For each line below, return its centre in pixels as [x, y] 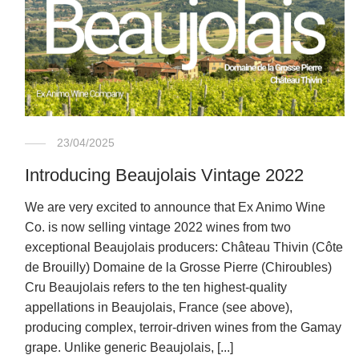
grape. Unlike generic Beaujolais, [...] [129, 348]
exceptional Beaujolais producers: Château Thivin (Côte [184, 248]
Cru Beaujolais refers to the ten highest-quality [155, 288]
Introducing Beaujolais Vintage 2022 [164, 175]
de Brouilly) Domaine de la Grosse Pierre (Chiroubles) [179, 268]
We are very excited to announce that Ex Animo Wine [175, 208]
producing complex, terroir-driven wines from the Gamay [183, 328]
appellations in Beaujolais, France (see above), [158, 308]
